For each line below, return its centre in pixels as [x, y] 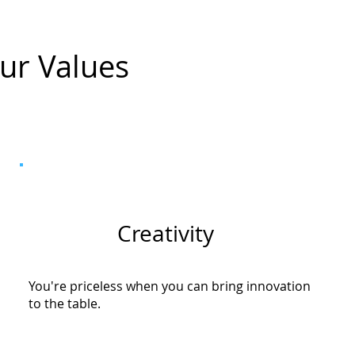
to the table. [65, 303]
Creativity [166, 233]
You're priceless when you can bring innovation [170, 286]
